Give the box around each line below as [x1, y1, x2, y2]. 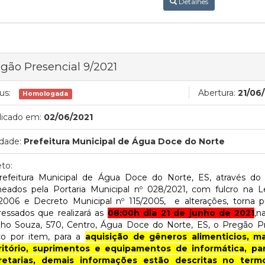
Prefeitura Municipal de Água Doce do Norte [24, 135, 225, 147]
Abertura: [198, 87, 235, 98]
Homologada [22, 89, 69, 98]
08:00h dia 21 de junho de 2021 [107, 207, 255, 218]
